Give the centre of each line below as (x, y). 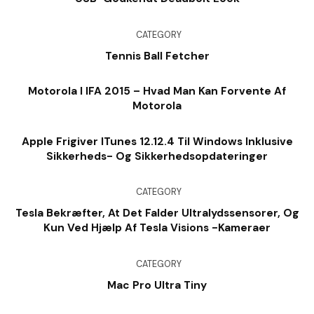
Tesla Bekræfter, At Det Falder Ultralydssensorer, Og (157, 213)
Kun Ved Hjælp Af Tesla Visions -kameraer (157, 228)
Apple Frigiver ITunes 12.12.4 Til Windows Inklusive (157, 141)
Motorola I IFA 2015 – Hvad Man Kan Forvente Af (157, 91)
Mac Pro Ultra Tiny (157, 286)
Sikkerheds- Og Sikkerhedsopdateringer (157, 156)
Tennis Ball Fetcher (157, 56)
